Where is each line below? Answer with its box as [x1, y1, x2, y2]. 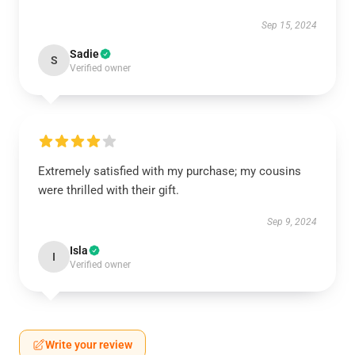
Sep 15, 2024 [261, 20, 317, 31]
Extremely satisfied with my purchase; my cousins [38, 164, 301, 178]
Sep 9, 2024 [267, 216, 317, 227]
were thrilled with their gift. [38, 183, 179, 197]
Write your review [45, 338, 132, 351]
